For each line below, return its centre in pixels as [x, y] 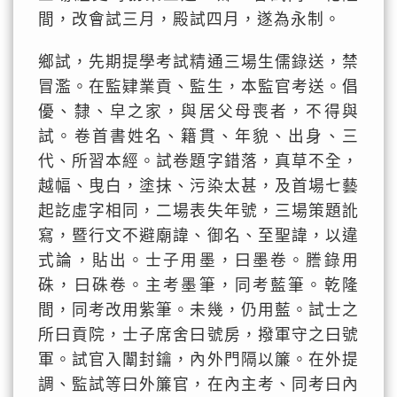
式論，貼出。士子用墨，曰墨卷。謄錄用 [198, 261]
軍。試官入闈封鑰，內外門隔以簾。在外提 [198, 360]
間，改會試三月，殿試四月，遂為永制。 [190, 19]
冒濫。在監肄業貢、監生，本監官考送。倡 [198, 87]
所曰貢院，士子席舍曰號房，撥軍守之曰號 [198, 335]
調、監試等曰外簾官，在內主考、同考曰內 [198, 385]
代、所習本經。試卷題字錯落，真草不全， [198, 161]
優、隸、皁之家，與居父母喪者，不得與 [198, 112]
